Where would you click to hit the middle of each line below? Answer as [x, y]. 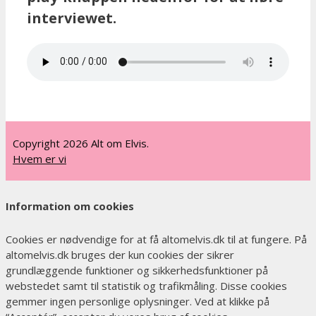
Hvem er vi [39, 159]
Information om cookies [70, 206]
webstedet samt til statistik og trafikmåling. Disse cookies [146, 286]
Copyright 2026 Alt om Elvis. [81, 144]
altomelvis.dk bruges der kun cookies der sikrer [120, 255]
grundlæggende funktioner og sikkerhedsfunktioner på [137, 271]
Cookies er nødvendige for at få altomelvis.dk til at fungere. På [156, 239]
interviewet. [72, 18]
